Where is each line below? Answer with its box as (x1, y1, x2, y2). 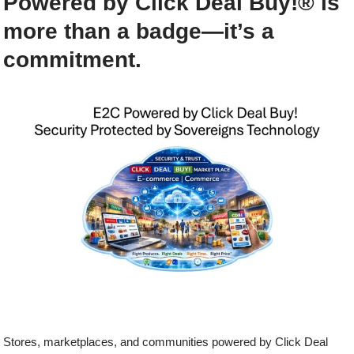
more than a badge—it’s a (3, 18, 275, 43)
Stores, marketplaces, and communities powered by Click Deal (3, 334, 329, 348)
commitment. (3, 47, 142, 72)
